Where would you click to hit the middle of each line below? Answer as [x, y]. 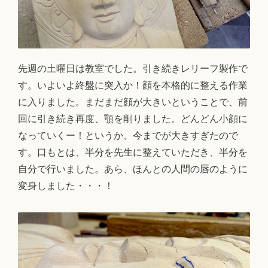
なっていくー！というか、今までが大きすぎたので [128, 136]
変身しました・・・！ [66, 186]
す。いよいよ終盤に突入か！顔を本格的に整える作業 [133, 86]
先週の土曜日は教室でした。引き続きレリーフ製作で [133, 69]
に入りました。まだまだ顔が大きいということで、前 [133, 102]
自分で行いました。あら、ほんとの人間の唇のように [133, 169]
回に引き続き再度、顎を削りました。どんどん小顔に [133, 119]
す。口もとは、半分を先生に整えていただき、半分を [133, 153]
